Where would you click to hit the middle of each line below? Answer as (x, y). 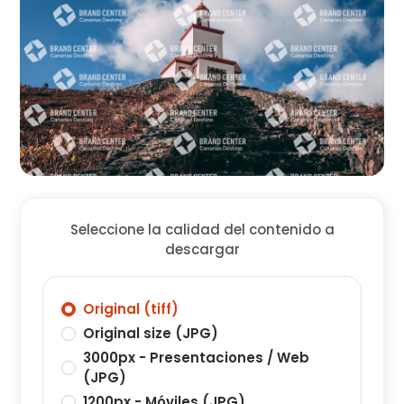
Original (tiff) (131, 309)
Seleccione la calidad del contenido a (202, 230)
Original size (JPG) (151, 334)
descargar (202, 250)
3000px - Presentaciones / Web (197, 358)
